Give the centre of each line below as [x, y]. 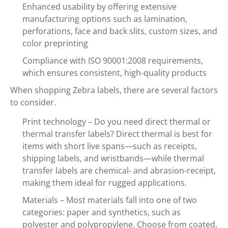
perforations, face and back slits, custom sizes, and [120, 31]
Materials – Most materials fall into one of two [110, 200]
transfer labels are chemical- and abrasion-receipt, [119, 170]
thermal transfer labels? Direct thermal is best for [117, 134]
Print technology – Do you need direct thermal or [117, 122]
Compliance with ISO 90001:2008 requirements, [113, 61]
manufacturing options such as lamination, [105, 19]
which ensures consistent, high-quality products [115, 73]
